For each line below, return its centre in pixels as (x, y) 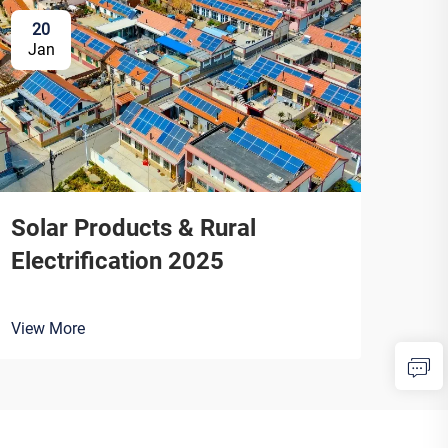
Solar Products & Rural (133, 227)
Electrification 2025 (117, 260)
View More (48, 328)
